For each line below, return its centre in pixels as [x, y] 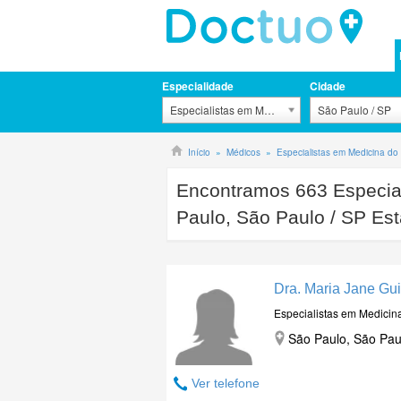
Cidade [328, 86]
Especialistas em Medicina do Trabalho [265, 110]
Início [199, 152]
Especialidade [198, 86]
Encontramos [236, 190]
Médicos [243, 152]
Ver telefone [226, 383]
